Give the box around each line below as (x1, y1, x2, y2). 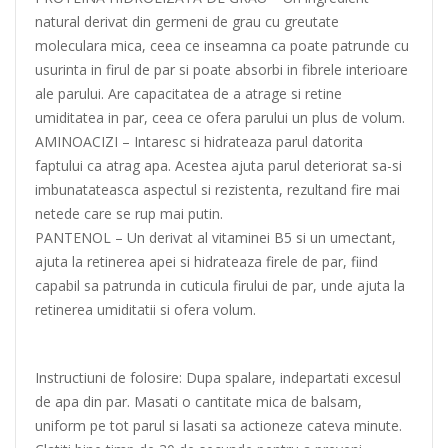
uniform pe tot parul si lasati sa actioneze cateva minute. (35, 416, 402, 435)
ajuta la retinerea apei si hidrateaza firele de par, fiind (35, 252, 378, 271)
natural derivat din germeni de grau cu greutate (35, 12, 339, 31)
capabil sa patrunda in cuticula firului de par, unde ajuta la (35, 276, 405, 295)
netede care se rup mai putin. (35, 204, 223, 223)
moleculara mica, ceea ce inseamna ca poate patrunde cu (35, 36, 409, 55)
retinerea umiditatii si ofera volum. (35, 300, 256, 319)
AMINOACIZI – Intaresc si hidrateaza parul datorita (35, 132, 363, 151)
